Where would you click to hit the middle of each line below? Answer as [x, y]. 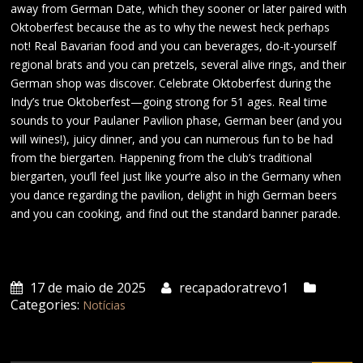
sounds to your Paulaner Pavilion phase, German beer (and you [177, 120]
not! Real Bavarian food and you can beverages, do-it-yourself [174, 45]
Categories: [45, 304]
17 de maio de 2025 [87, 287]
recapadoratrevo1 [233, 287]
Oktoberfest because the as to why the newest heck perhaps [171, 27]
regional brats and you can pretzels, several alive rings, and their [179, 64]
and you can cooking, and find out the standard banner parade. [176, 213]
